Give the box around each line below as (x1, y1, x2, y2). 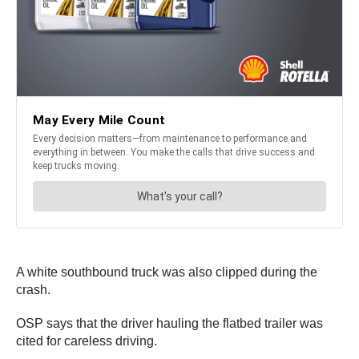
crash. (16, 282, 50, 296)
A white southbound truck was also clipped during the (16, 264, 317, 279)
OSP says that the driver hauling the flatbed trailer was (16, 316, 323, 330)
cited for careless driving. (16, 333, 157, 348)
